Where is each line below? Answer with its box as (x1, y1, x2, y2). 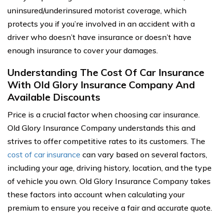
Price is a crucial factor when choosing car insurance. (7, 110, 200, 119)
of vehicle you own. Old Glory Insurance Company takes (7, 176, 211, 186)
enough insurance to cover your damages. (7, 45, 158, 55)
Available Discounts (7, 91, 100, 103)
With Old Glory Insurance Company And (7, 78, 195, 91)
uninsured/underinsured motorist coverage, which (7, 5, 186, 15)
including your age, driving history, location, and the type (7, 163, 212, 173)
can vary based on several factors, (80, 149, 207, 159)
